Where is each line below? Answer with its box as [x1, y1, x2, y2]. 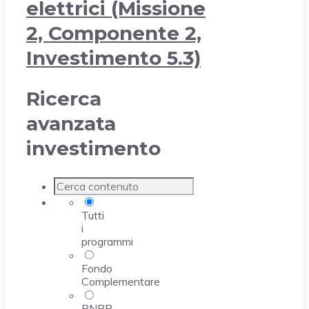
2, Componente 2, [26, 21, 201, 46]
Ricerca [26, 87, 101, 111]
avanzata [26, 112, 116, 136]
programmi [81, 234, 133, 248]
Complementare [81, 274, 160, 288]
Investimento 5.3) [26, 46, 201, 70]
